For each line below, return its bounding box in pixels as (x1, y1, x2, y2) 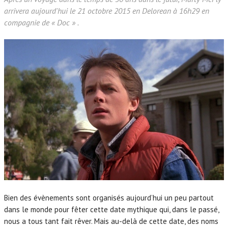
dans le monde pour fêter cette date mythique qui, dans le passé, (4, 205, 219, 215)
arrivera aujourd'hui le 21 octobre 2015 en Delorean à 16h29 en (4, 5, 209, 16)
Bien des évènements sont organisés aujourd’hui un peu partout (4, 193, 214, 203)
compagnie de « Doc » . (4, 17, 79, 27)
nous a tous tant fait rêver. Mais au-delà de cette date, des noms (4, 216, 218, 226)
